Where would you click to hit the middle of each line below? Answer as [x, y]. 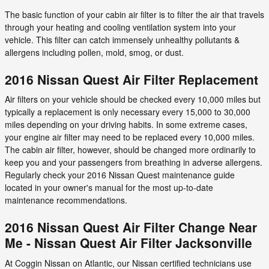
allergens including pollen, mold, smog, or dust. [94, 52]
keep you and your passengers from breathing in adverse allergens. [134, 162]
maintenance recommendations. [66, 200]
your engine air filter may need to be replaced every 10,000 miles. [130, 137]
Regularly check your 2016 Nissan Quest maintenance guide [120, 175]
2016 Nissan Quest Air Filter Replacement [131, 79]
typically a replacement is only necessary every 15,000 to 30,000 [128, 112]
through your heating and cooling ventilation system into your [120, 27]
